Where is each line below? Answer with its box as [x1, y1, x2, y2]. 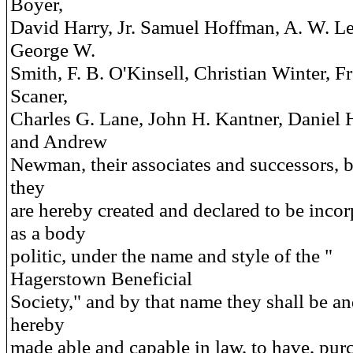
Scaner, [10, 84, 68, 106]
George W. [10, 39, 95, 61]
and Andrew [10, 130, 107, 152]
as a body [10, 221, 86, 243]
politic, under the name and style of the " [10, 244, 333, 266]
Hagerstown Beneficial [10, 267, 192, 289]
